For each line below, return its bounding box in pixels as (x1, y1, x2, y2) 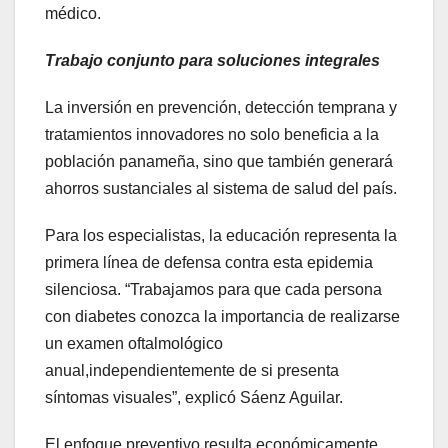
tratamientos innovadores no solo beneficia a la (45, 126, 379, 144)
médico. (45, 5, 101, 23)
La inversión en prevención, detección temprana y (45, 99, 397, 117)
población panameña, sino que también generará (45, 153, 393, 171)
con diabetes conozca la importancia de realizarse (45, 308, 400, 326)
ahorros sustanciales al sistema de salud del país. (45, 180, 397, 198)
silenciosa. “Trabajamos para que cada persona (45, 281, 382, 299)
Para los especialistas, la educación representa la (45, 227, 397, 245)
